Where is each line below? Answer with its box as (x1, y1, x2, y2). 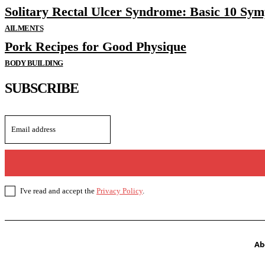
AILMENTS (5, 24, 43, 33)
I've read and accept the (20, 186, 96, 196)
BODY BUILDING (5, 59, 63, 68)
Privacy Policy (96, 186, 143, 196)
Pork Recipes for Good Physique (5, 39, 186, 54)
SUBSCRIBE (5, 80, 79, 96)
